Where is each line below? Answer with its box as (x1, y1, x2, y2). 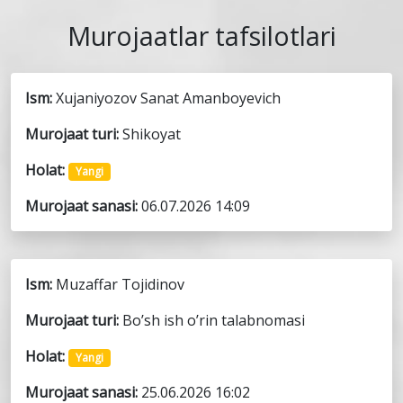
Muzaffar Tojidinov (56, 274, 184, 295)
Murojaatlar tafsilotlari (67, 18, 336, 53)
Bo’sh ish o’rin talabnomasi (122, 310, 305, 331)
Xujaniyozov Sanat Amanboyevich (56, 88, 281, 108)
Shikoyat (122, 124, 181, 144)
